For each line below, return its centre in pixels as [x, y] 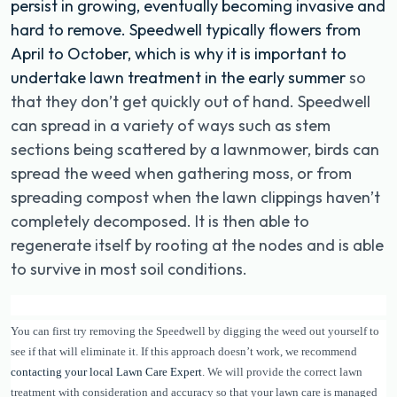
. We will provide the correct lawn [282, 371]
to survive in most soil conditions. [129, 269]
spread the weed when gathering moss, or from [181, 173]
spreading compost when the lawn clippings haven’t [195, 197]
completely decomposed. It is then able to [160, 221]
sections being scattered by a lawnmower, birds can [195, 149]
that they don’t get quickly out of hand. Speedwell [191, 101]
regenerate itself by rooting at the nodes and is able [197, 245]
